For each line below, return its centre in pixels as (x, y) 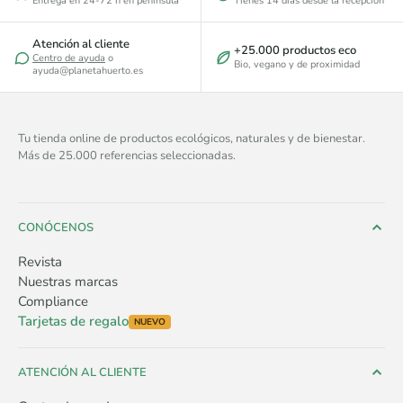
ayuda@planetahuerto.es (88, 71)
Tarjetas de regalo (73, 322)
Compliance (53, 302)
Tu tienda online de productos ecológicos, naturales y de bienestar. (192, 139)
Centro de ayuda (69, 58)
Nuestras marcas (68, 282)
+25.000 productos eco (295, 50)
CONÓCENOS (56, 228)
